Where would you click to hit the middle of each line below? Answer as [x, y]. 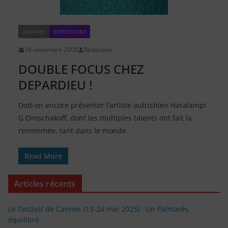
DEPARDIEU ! [55, 85]
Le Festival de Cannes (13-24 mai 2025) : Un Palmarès [98, 209]
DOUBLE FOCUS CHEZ [81, 69]
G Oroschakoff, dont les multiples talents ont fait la [105, 118]
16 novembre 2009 [51, 50]
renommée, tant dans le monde [72, 131]
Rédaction [98, 50]
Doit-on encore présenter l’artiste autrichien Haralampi [112, 105]
